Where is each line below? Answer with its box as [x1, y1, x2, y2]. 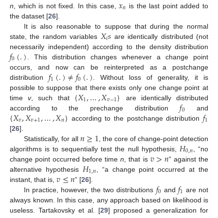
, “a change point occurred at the [96, 165, 209, 174]
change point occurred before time [10, 155, 121, 163]
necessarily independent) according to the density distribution [10, 43, 208, 51]
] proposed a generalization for [108, 206, 208, 215]
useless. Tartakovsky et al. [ [10, 206, 100, 215]
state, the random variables [10, 33, 101, 41]
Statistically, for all [23, 135, 80, 143]
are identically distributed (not [111, 33, 209, 41]
